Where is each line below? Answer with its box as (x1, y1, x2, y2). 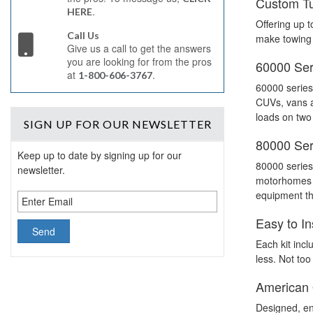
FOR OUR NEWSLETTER (75, 117, 212, 131)
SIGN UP (23, 117, 75, 131)
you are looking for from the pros (66, 54, 212, 68)
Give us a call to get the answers (66, 41, 211, 55)
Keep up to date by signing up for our (17, 148, 182, 163)
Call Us (66, 29, 99, 41)
